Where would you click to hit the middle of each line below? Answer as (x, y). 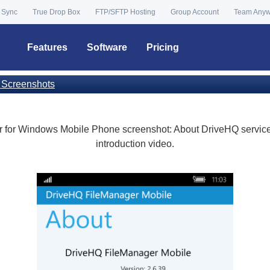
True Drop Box (56, 12)
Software (107, 47)
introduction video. (135, 144)
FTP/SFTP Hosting (125, 12)
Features (47, 47)
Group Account (195, 12)
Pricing (163, 47)
